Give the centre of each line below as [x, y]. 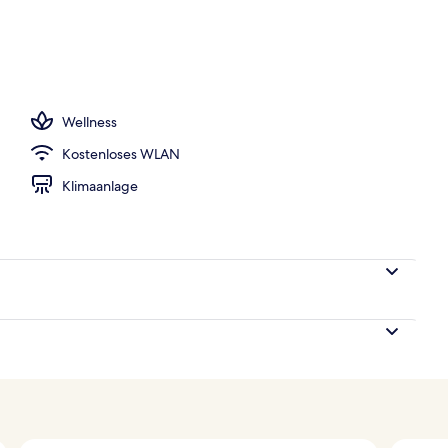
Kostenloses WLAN [121, 153]
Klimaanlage [100, 185]
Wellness [89, 121]
